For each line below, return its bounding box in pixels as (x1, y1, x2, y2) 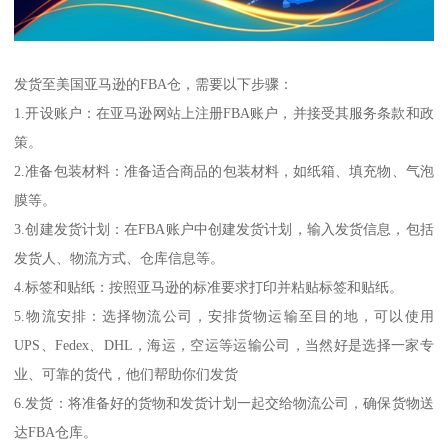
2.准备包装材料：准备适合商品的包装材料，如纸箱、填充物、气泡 (14, 162, 434, 179)
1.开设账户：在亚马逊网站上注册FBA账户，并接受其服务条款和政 (14, 104, 434, 121)
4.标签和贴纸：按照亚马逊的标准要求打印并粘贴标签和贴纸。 (14, 278, 404, 295)
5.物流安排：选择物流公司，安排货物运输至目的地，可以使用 (14, 307, 434, 324)
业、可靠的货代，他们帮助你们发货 (14, 365, 239, 382)
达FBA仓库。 (14, 423, 98, 440)
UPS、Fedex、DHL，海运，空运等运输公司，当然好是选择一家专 (14, 336, 434, 353)
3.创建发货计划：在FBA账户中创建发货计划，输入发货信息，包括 (14, 220, 434, 237)
